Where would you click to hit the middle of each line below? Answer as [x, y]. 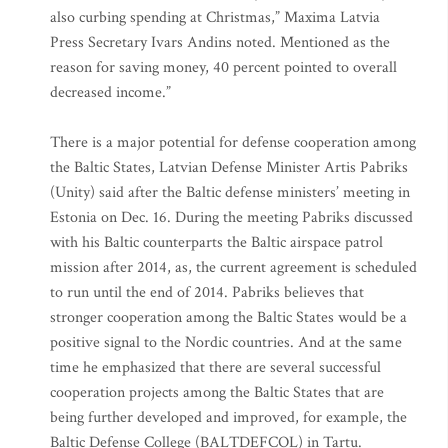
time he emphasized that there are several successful [215, 367]
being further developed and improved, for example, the [228, 417]
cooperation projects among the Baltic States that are [217, 392]
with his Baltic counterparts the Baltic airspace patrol [216, 242]
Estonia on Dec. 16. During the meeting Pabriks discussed [231, 217]
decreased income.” [110, 92]
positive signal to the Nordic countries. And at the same [226, 342]
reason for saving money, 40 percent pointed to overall [223, 67]
